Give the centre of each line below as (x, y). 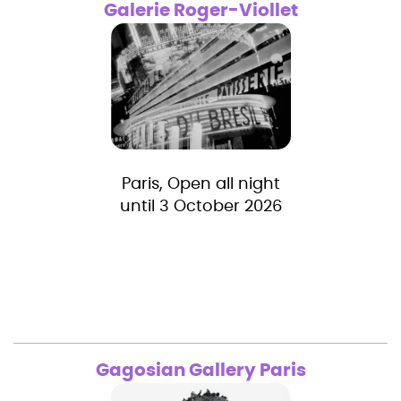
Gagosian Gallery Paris (200, 370)
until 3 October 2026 (200, 206)
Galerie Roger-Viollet (200, 11)
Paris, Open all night (200, 184)
